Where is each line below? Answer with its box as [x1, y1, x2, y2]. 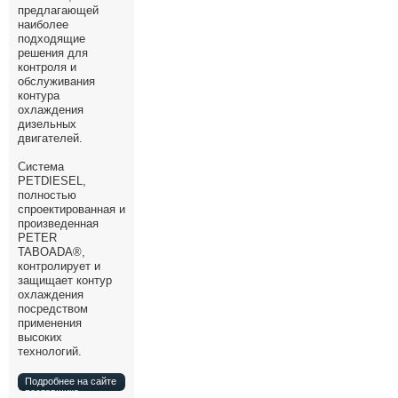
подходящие [18, 32, 85, 45]
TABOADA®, [18, 245, 85, 259]
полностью [18, 188, 76, 202]
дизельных [18, 117, 76, 131]
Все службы [214, 4, 293, 19]
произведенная [18, 217, 99, 230]
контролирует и [18, 259, 100, 273]
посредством [18, 302, 88, 315]
